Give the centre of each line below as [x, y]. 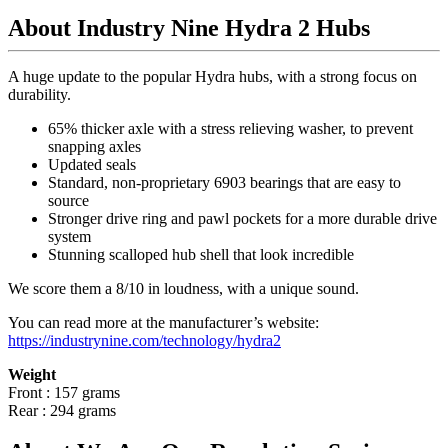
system [69, 236]
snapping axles [94, 146]
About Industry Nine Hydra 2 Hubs [189, 27]
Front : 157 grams [64, 392]
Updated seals [92, 164]
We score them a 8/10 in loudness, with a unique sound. [185, 288]
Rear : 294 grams [62, 410]
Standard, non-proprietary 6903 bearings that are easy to [224, 182]
